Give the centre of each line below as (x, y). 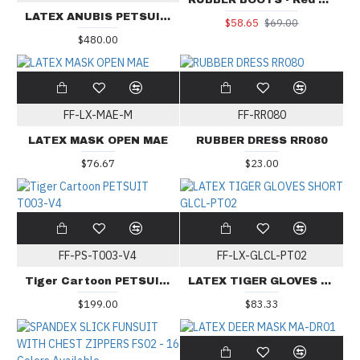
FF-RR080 (262, 115)
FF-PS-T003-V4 (98, 256)
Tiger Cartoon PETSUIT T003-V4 (164, 282)
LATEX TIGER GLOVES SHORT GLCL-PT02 (326, 282)
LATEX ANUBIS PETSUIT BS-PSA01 (165, 17)
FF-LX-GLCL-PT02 (262, 256)
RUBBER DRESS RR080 (262, 141)
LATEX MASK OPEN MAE (98, 141)
